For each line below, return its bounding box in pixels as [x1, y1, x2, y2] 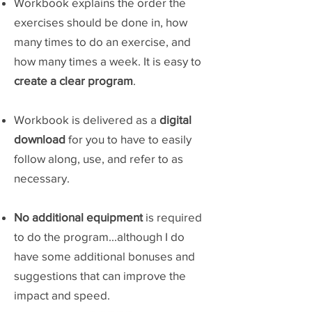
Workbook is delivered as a [14, 113, 159, 126]
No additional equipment [14, 210, 143, 224]
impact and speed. [14, 288, 110, 302]
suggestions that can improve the [14, 269, 186, 282]
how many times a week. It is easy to [14, 54, 201, 68]
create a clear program [14, 74, 133, 87]
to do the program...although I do [14, 230, 185, 243]
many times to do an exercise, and [14, 35, 191, 48]
